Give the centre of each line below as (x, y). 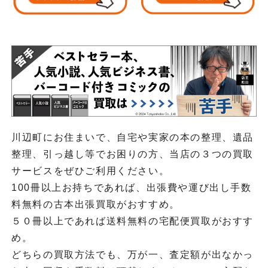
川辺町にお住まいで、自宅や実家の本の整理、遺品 (133, 138)
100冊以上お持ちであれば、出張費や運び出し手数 (132, 188)
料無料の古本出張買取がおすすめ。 (96, 205)
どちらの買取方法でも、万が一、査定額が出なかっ (133, 255)
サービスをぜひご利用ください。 (91, 171)
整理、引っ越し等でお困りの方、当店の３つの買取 (133, 154)
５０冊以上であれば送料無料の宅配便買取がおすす (133, 221)
